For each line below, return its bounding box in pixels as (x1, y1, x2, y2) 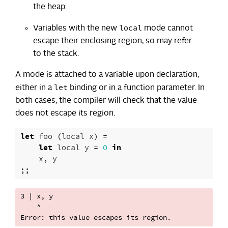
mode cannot (142, 24, 193, 33)
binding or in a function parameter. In (68, 83, 205, 92)
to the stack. (33, 49, 79, 58)
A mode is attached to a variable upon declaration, (15, 70, 199, 79)
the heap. (33, 3, 67, 11)
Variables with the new (33, 24, 119, 33)
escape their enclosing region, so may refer (33, 37, 192, 45)
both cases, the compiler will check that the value (15, 96, 197, 105)
